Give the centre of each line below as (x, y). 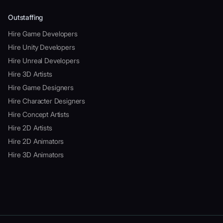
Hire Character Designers (47, 101)
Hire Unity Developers (42, 47)
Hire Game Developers (43, 34)
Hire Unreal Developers (44, 61)
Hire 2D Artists (30, 128)
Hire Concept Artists (39, 114)
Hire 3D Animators (36, 155)
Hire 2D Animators (36, 141)
